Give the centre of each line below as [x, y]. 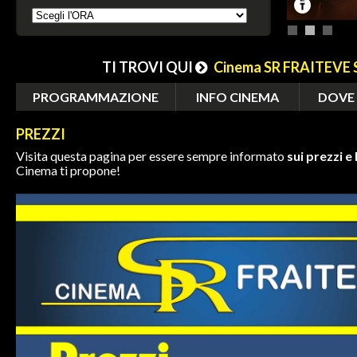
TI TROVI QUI [148, 67]
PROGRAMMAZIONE [96, 97]
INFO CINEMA [237, 97]
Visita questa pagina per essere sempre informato [151, 156]
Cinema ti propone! [68, 170]
